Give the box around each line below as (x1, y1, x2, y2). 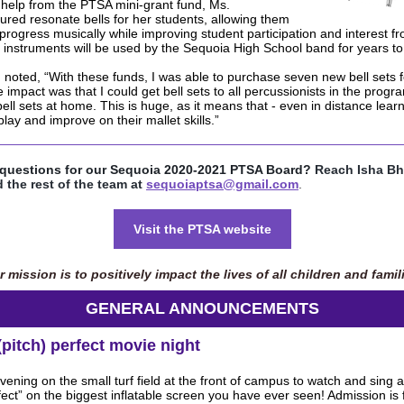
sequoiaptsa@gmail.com (146, 177, 298, 191)
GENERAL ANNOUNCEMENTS (85, 299, 319, 317)
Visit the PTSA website (133, 222, 271, 236)
